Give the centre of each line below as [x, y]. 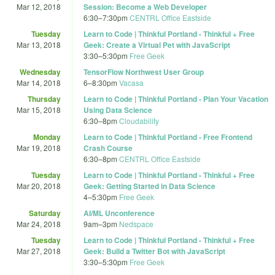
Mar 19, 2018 [39, 147]
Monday [47, 137]
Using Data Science [118, 110]
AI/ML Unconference [119, 213]
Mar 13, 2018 [39, 44]
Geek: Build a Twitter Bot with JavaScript [154, 251]
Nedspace [136, 223]
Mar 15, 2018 [39, 109]
